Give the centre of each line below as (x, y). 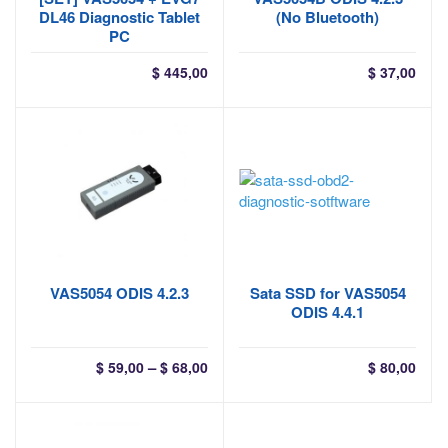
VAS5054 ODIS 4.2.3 (119, 293)
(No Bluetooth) (327, 17)
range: (229, 387)
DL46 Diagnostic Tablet (119, 17)
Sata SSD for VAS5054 (327, 293)
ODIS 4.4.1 (327, 312)
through (235, 429)
